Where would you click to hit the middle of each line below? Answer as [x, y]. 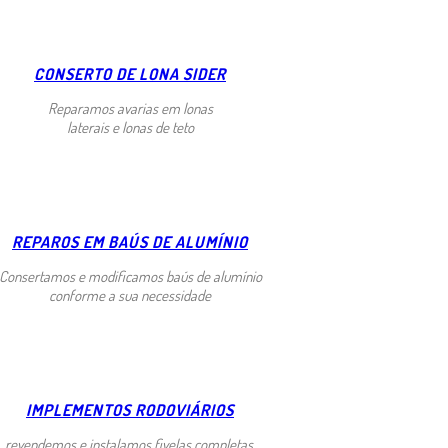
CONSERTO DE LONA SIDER [130, 73]
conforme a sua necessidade [130, 295]
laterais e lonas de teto [130, 127]
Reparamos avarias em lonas [130, 108]
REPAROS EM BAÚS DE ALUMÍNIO [130, 241]
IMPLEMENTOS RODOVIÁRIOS [130, 409]
